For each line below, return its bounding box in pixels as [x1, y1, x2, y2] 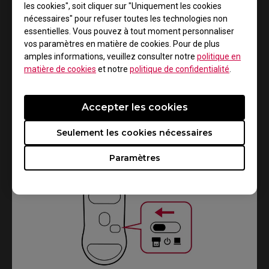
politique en [197, 51, 241, 61]
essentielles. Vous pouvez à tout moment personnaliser [24, 26, 234, 36]
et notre [96, 64, 130, 74]
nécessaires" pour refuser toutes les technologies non [24, 13, 228, 23]
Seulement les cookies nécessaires [56, 127, 213, 138]
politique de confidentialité [130, 64, 229, 74]
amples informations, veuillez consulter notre [24, 51, 197, 61]
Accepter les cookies [81, 101, 188, 113]
